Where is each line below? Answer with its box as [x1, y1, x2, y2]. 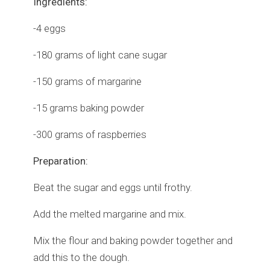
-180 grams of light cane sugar [33, 49, 167, 61]
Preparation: [33, 155, 88, 168]
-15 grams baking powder [33, 102, 144, 115]
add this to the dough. [33, 251, 130, 264]
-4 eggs [33, 22, 66, 35]
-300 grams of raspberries [33, 128, 146, 141]
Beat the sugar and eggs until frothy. [33, 181, 192, 194]
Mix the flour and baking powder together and [33, 234, 233, 247]
